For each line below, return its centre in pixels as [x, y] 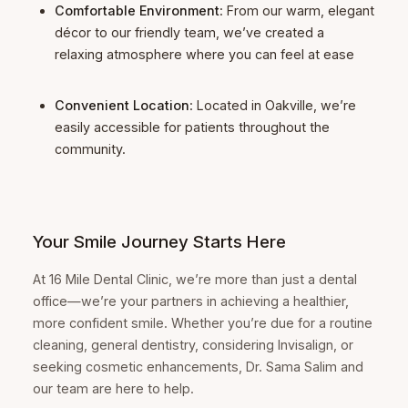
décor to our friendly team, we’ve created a [190, 33]
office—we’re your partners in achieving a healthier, [190, 301]
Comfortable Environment [138, 11]
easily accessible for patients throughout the [193, 127]
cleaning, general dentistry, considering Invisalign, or [193, 345]
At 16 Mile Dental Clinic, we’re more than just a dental [194, 280]
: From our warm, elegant [297, 11]
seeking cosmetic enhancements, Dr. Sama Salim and [198, 367]
